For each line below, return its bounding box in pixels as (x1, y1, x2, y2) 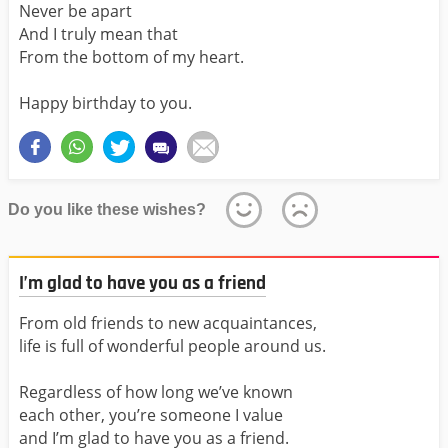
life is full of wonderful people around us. (19, 335, 326, 358)
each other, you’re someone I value (19, 404, 283, 427)
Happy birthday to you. (19, 91, 192, 114)
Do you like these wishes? (8, 200, 206, 218)
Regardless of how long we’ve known (19, 381, 293, 404)
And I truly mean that (19, 22, 178, 45)
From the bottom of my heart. (19, 45, 244, 68)
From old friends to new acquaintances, (19, 312, 317, 335)
